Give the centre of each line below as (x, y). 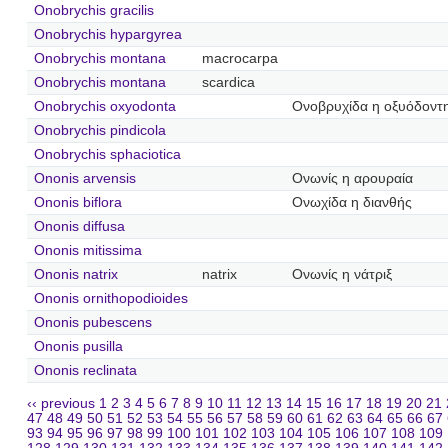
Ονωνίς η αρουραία (352, 178)
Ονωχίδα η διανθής (351, 202)
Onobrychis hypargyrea (107, 34)
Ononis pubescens (92, 322)
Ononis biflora (77, 202)
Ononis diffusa (79, 226)
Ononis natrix (75, 274)
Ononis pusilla (78, 346)
